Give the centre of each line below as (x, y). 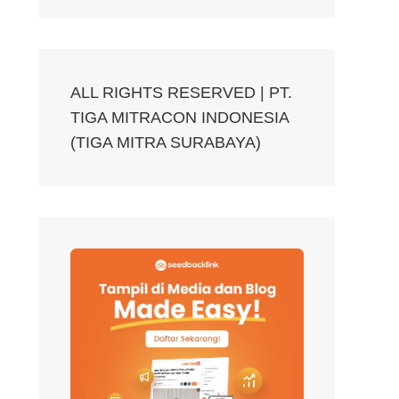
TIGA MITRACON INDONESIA (179, 117)
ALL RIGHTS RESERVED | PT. (181, 92)
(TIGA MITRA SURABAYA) (166, 142)
